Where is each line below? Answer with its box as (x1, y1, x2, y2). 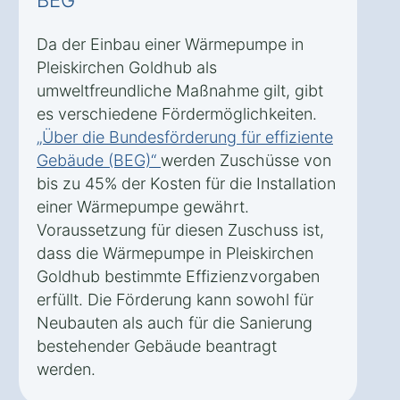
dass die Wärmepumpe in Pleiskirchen (37, 243, 313, 262)
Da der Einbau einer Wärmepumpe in (37, 34, 304, 54)
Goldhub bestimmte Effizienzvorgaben (37, 266, 320, 286)
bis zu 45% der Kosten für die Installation (37, 173, 336, 193)
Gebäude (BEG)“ (37, 150, 161, 170)
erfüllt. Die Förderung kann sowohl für (37, 289, 313, 309)
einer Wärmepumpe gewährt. (37, 196, 249, 216)
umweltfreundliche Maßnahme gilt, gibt (37, 80, 323, 100)
